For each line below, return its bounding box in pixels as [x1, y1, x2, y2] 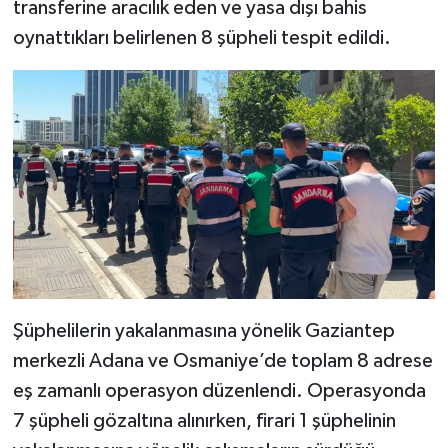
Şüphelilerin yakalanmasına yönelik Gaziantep [12, 320, 395, 341]
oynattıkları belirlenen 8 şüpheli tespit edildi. [12, 27, 391, 48]
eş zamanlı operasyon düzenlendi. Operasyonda [12, 380, 426, 401]
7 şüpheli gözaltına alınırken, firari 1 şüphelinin [12, 410, 396, 431]
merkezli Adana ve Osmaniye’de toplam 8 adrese [12, 350, 433, 371]
